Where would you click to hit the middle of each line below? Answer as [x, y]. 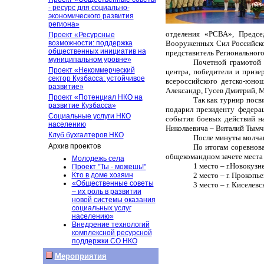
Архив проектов [74, 146]
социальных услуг [101, 208]
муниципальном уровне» [90, 60]
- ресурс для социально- [89, 8]
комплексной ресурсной [112, 233]
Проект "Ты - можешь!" [109, 167]
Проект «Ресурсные [81, 35]
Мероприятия [80, 256]
